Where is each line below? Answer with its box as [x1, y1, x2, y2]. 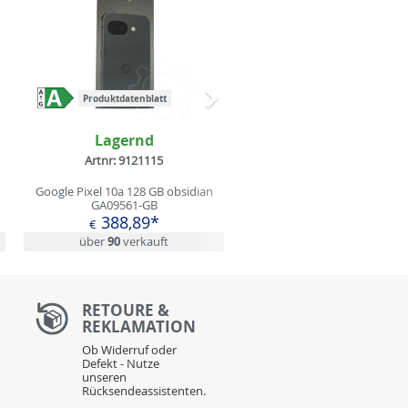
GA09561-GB [90, 197, 158, 214]
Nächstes [210, 95, 289, 120]
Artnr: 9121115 [85, 152, 163, 169]
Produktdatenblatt [82, 91, 167, 105]
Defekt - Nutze [81, 354, 159, 372]
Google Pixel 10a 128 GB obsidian [35, 183, 213, 200]
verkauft [120, 232, 168, 250]
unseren [81, 368, 127, 385]
